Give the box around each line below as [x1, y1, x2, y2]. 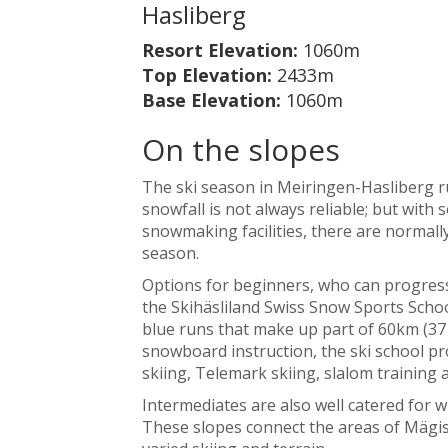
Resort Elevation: [141, 37, 303, 62]
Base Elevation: [141, 87, 286, 112]
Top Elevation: [141, 62, 277, 87]
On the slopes [141, 128, 340, 170]
